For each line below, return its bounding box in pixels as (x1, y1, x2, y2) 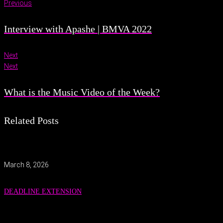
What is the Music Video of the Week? (4, 87, 160, 98)
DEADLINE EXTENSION (4, 188, 82, 196)
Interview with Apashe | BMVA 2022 (4, 23, 152, 35)
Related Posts (4, 114, 59, 126)
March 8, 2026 (4, 160, 49, 169)
